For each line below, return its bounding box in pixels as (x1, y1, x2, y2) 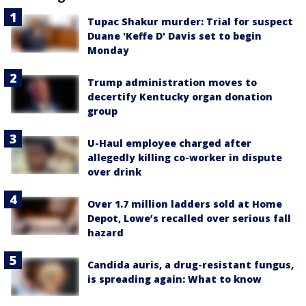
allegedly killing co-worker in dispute (87, 151, 282, 164)
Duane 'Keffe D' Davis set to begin (87, 29, 262, 42)
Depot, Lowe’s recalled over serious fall (87, 212, 291, 225)
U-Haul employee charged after (87, 137, 251, 150)
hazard (87, 226, 124, 239)
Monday (87, 44, 129, 57)
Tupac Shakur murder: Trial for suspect (87, 15, 293, 28)
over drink (87, 165, 141, 178)
